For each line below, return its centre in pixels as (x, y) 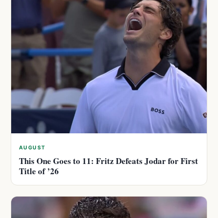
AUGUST (32, 147)
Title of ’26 (39, 171)
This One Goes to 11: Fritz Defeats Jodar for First (109, 161)
